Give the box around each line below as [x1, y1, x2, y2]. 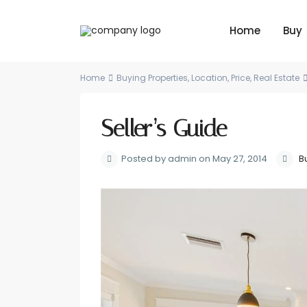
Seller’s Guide [101, 114, 227, 143]
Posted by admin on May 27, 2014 [121, 152, 267, 166]
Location [191, 72, 228, 84]
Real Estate [254, 72, 299, 84]
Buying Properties [116, 72, 188, 84]
